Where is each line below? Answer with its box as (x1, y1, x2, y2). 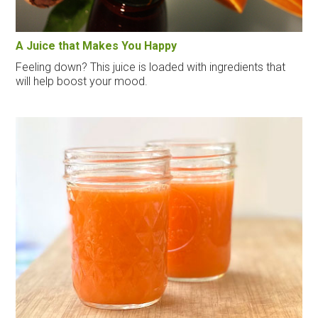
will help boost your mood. (16, 74, 148, 88)
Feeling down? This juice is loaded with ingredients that (16, 60, 286, 74)
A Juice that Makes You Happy (16, 38, 177, 53)
